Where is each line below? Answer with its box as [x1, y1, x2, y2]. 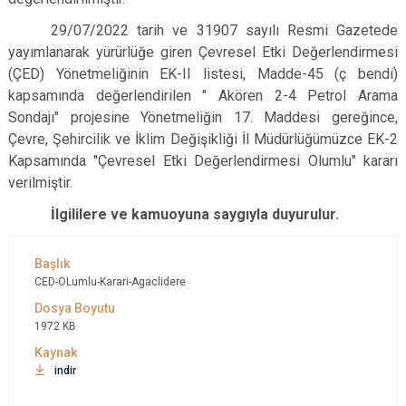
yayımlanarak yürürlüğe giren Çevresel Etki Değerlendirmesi [8, 43, 398, 61]
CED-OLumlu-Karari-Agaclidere [34, 275, 186, 288]
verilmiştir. [8, 174, 72, 191]
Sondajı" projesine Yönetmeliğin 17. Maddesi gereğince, [8, 109, 398, 126]
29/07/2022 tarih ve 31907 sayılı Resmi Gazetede [51, 22, 398, 39]
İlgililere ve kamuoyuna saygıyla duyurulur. [51, 206, 340, 223]
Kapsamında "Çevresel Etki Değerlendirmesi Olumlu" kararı [8, 152, 398, 169]
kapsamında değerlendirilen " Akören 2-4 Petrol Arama [8, 87, 398, 104]
